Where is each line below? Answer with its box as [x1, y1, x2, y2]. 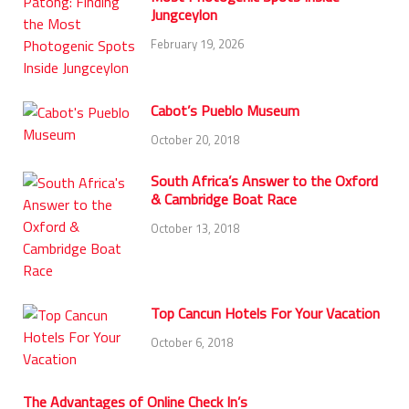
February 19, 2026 [151, 35, 244, 54]
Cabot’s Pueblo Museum [151, 100, 299, 122]
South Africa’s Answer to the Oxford [151, 170, 378, 193]
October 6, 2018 [151, 332, 233, 351]
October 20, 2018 [151, 131, 239, 150]
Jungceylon [151, 4, 217, 26]
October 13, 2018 [151, 218, 239, 237]
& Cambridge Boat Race [151, 188, 297, 211]
